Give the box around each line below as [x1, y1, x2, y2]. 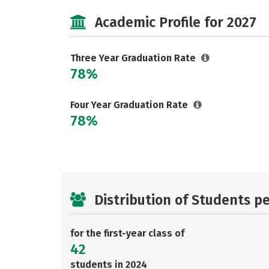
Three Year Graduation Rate [70, 52, 198, 64]
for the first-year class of [70, 228, 184, 239]
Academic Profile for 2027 [95, 14, 256, 31]
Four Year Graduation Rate [70, 99, 190, 110]
